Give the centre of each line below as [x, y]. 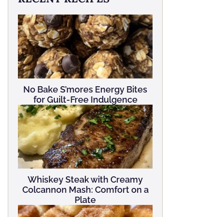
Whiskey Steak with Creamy [85, 179]
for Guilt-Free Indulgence [85, 99]
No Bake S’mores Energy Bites [85, 89]
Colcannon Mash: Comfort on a [85, 189]
